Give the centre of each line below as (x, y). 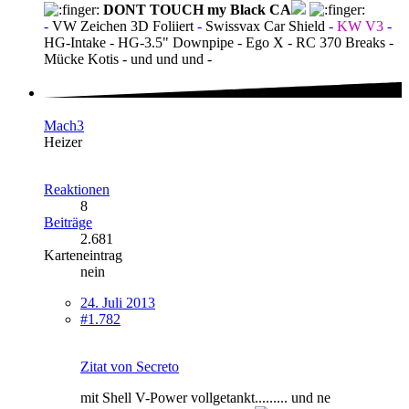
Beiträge (68, 222)
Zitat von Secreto (130, 366)
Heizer (63, 142)
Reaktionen (77, 189)
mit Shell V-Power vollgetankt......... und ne (205, 397)
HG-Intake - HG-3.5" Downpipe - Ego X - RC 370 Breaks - (219, 43)
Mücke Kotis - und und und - (128, 59)
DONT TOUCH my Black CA (197, 10)
